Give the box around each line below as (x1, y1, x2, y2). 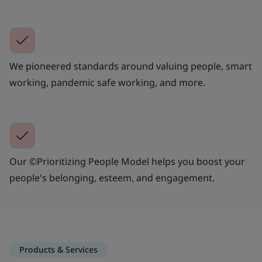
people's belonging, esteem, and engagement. (9, 171, 215, 184)
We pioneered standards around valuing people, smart (9, 59, 252, 73)
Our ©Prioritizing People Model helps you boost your (9, 154, 245, 168)
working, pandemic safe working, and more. (9, 75, 205, 89)
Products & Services (19, 243, 98, 255)
